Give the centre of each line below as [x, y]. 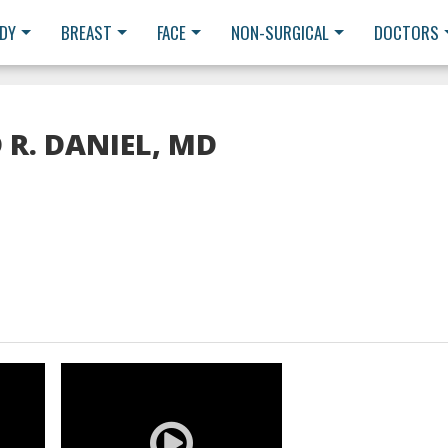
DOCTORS [406, 32]
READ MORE [172, 416]
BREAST [86, 32]
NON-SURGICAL [280, 32]
